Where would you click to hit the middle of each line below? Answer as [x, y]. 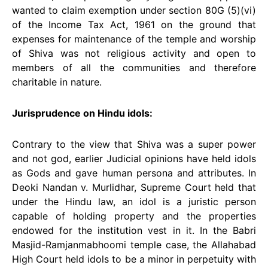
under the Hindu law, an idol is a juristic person [134, 202]
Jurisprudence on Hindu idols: [82, 113]
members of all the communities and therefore [134, 68]
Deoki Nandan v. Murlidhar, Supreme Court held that [134, 187]
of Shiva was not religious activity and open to [134, 53]
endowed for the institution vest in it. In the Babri [134, 230]
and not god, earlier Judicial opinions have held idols [134, 159]
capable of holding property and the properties [134, 216]
